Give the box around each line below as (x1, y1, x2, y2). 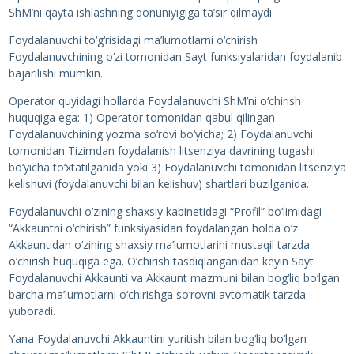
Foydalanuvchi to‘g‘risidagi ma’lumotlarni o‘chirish (8, 32, 258, 47)
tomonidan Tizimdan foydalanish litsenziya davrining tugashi (8, 143, 315, 158)
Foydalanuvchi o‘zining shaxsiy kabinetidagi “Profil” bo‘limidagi (8, 204, 322, 219)
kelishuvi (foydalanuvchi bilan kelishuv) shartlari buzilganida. (8, 176, 309, 191)
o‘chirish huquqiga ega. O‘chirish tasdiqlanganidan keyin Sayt (8, 254, 314, 269)
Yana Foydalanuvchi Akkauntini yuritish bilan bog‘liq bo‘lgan (8, 331, 307, 346)
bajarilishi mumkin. (8, 66, 103, 81)
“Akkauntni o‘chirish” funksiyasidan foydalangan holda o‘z (8, 220, 298, 235)
